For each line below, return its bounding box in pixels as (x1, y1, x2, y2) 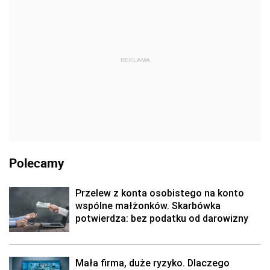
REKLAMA (120, 57, 150, 63)
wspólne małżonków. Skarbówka (75, 199, 221, 212)
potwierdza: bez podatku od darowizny (75, 212, 248, 224)
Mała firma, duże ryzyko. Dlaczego (75, 257, 230, 269)
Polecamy (9, 154, 64, 171)
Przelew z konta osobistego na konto (75, 187, 244, 199)
